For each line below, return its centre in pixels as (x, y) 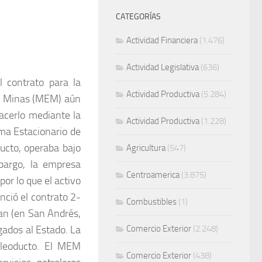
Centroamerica (153, 175)
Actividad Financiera (162, 41)
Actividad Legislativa (163, 68)
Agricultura (146, 148)
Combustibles (151, 202)
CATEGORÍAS (138, 17)
